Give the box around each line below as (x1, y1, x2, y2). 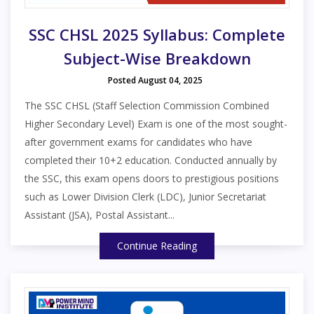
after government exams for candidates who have (25, 135, 252, 149)
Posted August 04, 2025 (108, 74, 203, 86)
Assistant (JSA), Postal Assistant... (25, 207, 175, 221)
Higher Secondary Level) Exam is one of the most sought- (25, 116, 287, 130)
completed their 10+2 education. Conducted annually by (25, 153, 277, 167)
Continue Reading (117, 238, 197, 252)
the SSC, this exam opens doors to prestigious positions (25, 171, 279, 185)
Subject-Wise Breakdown (63, 47, 251, 69)
